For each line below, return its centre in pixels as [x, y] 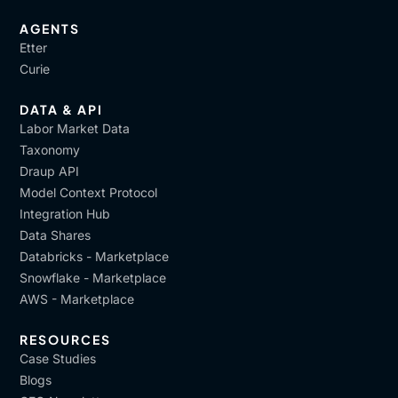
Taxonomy [50, 150]
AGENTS [50, 28]
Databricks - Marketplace [95, 256]
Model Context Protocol [89, 192]
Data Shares [56, 235]
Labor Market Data [75, 128]
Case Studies [58, 358]
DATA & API [62, 109]
